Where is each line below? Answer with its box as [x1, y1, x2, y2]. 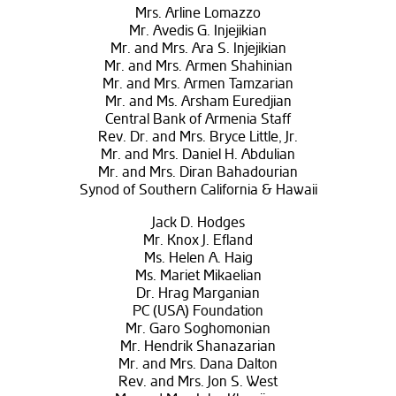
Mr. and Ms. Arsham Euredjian [104, 93, 292, 111]
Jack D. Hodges [151, 214, 245, 232]
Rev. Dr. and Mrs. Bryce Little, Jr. [98, 128, 298, 147]
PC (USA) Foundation [133, 302, 263, 321]
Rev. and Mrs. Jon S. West [118, 373, 278, 392]
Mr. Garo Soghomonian [126, 320, 270, 339]
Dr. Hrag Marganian [136, 285, 260, 303]
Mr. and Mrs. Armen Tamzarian [103, 75, 293, 94]
